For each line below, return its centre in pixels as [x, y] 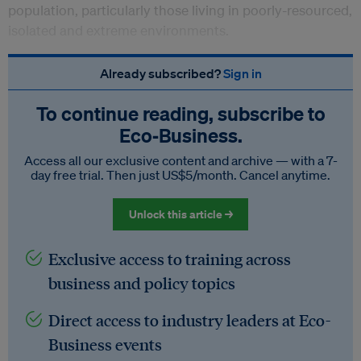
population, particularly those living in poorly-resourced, [180, 10]
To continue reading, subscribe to [180, 114]
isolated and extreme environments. [118, 31]
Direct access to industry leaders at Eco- [189, 320]
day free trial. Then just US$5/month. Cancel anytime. [180, 175]
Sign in [242, 74]
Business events [105, 344]
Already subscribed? [161, 74]
